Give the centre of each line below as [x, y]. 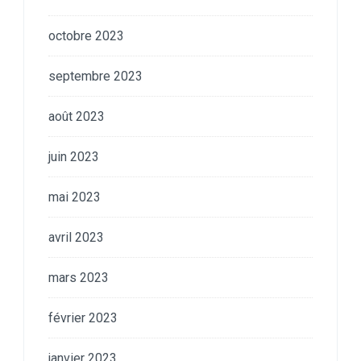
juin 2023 [74, 156]
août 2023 [77, 116]
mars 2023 [79, 277]
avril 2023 [76, 237]
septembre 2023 [95, 76]
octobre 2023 [86, 35]
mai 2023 [75, 197]
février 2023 [83, 317]
